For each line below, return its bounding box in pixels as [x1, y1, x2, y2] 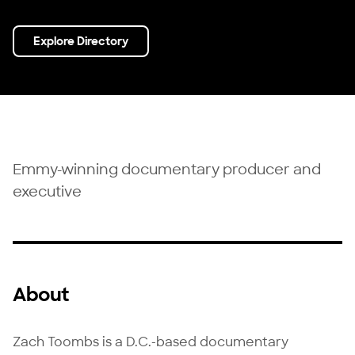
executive [13, 181, 82, 201]
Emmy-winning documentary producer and [13, 159, 321, 179]
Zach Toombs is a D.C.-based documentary [13, 333, 288, 350]
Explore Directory [33, 33, 128, 48]
